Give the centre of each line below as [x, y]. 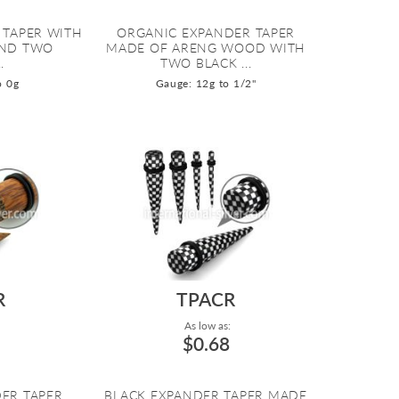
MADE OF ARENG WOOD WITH [206, 48]
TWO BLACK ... [206, 63]
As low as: [206, 326]
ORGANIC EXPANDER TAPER [206, 33]
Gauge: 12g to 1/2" [206, 84]
